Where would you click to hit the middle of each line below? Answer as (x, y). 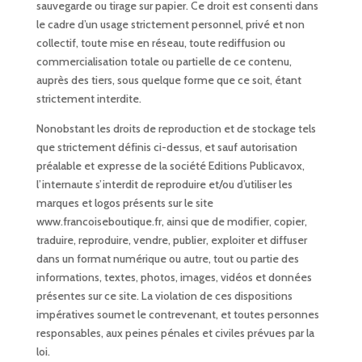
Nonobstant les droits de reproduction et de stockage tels (176, 129)
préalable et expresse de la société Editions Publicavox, (170, 166)
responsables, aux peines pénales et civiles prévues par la (175, 333)
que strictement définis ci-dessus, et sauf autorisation (166, 147)
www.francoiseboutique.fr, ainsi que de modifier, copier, (171, 222)
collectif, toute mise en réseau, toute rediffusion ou (160, 43)
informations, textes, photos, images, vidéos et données (174, 278)
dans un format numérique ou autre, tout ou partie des (167, 259)
